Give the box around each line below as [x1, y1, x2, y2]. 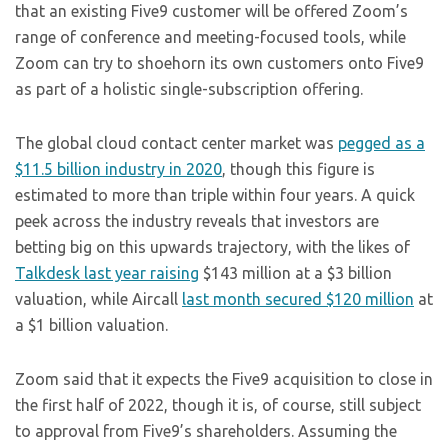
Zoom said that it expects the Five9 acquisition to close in [15, 370, 433, 388]
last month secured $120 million [182, 290, 414, 308]
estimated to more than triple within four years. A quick [15, 186, 415, 204]
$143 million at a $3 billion [199, 264, 392, 282]
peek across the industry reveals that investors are [15, 212, 379, 230]
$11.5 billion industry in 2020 [15, 160, 222, 178]
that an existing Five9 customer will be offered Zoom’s [15, 2, 408, 20]
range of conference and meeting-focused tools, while [15, 28, 406, 46]
